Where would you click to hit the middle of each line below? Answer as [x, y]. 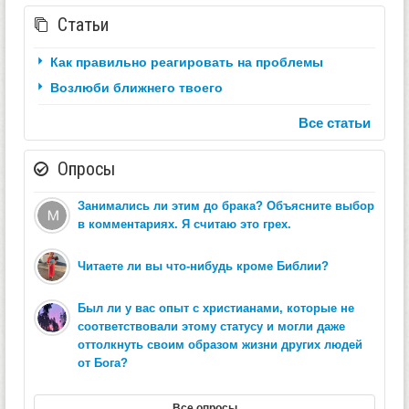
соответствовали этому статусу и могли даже [211, 326]
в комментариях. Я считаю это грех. [184, 224]
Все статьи [335, 122]
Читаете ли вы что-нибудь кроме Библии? [203, 266]
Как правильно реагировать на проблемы [187, 61]
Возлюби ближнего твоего [136, 86]
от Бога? [103, 362]
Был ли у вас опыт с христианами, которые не [216, 308]
